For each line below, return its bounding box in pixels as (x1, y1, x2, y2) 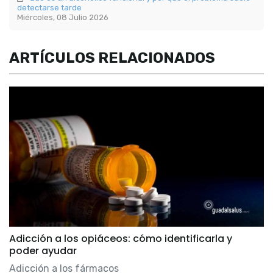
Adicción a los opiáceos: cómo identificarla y (9, 232, 232, 246)
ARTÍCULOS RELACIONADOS (9, 49, 215, 67)
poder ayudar (9, 244, 77, 258)
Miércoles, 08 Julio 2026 (17, 13, 109, 23)
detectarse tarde (17, 3, 82, 13)
